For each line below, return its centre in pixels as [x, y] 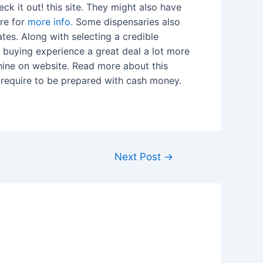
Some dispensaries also [127, 22]
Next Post [139, 156]
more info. [50, 22]
